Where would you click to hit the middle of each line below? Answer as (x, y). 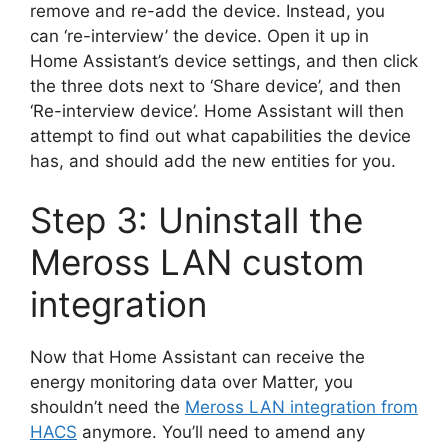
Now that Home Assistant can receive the (197, 357)
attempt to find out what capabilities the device (220, 135)
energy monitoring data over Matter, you (191, 382)
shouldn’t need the (107, 407)
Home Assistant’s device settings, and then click (224, 60)
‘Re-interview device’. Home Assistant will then (217, 110)
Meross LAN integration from (301, 407)
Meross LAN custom (197, 262)
